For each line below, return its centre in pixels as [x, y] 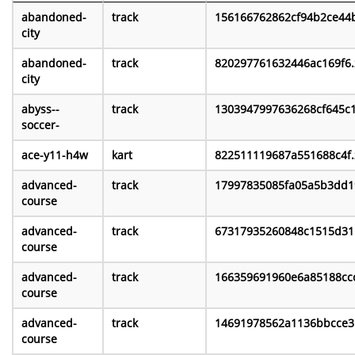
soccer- [40, 125]
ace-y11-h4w [55, 155]
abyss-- [40, 109]
